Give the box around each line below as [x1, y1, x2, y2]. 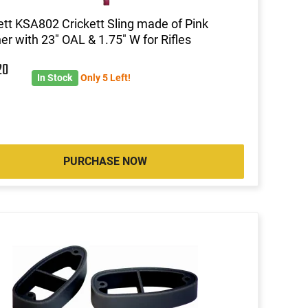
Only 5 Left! [80, 71, 131, 83]
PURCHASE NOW [63, 154, 147, 168]
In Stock [37, 71, 73, 83]
